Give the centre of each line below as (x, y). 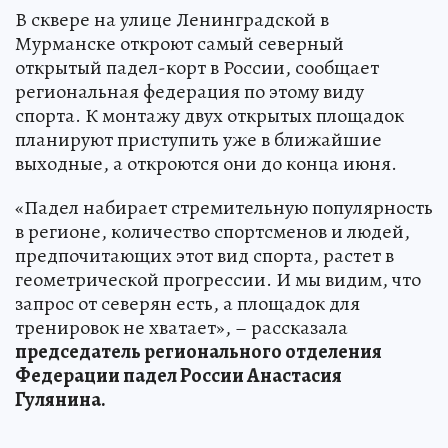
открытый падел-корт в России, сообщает (197, 68)
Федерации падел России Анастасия (178, 376)
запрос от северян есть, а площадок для (187, 304)
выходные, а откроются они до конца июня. (206, 164)
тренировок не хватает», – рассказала (181, 328)
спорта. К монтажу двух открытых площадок (209, 116)
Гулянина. (60, 400)
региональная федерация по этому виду (189, 92)
